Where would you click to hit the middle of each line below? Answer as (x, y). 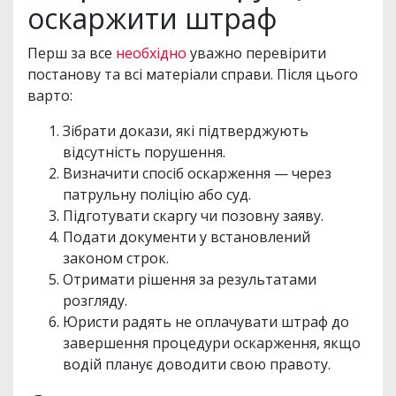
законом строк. (116, 258)
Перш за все (72, 53)
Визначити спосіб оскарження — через (197, 173)
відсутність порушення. (144, 152)
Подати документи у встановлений (187, 236)
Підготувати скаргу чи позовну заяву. (193, 215)
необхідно (151, 53)
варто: (50, 95)
